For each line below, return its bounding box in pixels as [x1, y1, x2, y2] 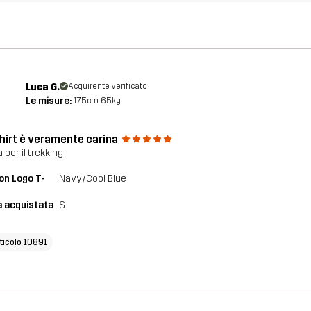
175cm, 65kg [74, 95, 121, 106]
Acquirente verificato [68, 81, 148, 91]
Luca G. [26, 81, 60, 93]
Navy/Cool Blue [59, 172, 126, 185]
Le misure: [26, 94, 72, 107]
